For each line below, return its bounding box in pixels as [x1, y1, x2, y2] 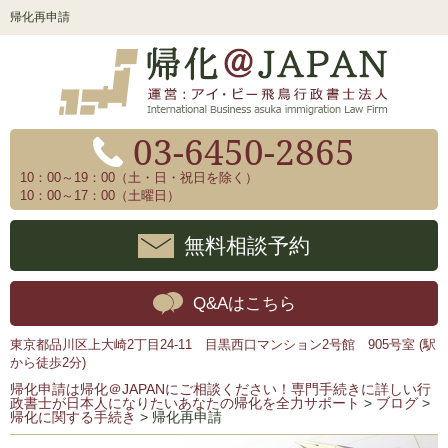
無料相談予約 [184, 231, 310, 259]
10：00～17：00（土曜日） [20, 189, 180, 203]
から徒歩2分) [10, 356, 86, 370]
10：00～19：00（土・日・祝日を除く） [20, 171, 258, 185]
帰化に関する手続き [10, 409, 136, 425]
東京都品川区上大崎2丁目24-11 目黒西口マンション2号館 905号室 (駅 [10, 338, 436, 352]
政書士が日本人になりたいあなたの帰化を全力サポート [10, 395, 360, 411]
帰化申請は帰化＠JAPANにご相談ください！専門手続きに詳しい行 [10, 381, 431, 397]
